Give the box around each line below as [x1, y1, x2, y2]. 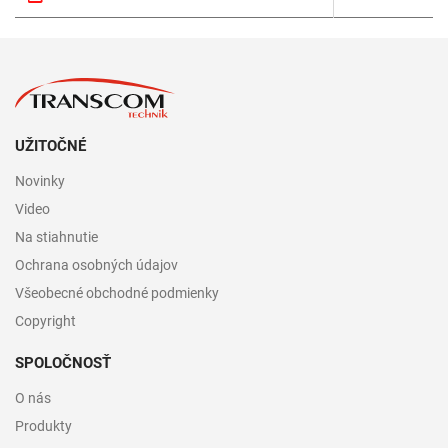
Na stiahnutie [15, 229, 98, 246]
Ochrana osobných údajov [15, 257, 178, 274]
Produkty [15, 418, 72, 435]
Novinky [15, 173, 65, 190]
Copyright [15, 313, 76, 330]
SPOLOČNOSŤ [15, 354, 111, 373]
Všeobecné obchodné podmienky [15, 285, 219, 302]
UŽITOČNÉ [15, 137, 86, 156]
